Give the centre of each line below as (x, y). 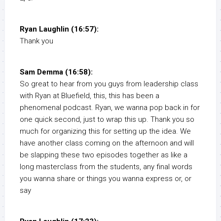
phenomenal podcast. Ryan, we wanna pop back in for (110, 108)
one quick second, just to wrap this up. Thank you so (107, 120)
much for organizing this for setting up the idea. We (105, 131)
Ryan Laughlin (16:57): (59, 29)
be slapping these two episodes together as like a (104, 155)
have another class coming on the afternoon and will (107, 143)
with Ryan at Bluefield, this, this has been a (90, 96)
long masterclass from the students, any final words (106, 167)
